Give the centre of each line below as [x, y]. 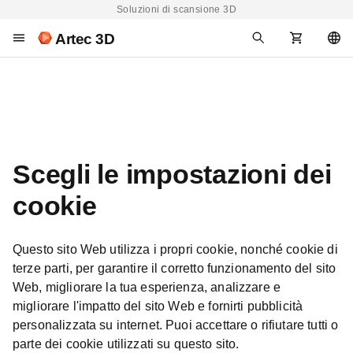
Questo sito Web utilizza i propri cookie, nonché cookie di [175, 249]
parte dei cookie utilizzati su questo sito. [126, 344]
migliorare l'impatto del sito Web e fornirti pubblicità [158, 306]
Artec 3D [85, 39]
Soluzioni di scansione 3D [176, 9]
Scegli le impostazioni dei [172, 174]
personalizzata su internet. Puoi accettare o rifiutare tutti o [176, 325]
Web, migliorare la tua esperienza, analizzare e [147, 287]
